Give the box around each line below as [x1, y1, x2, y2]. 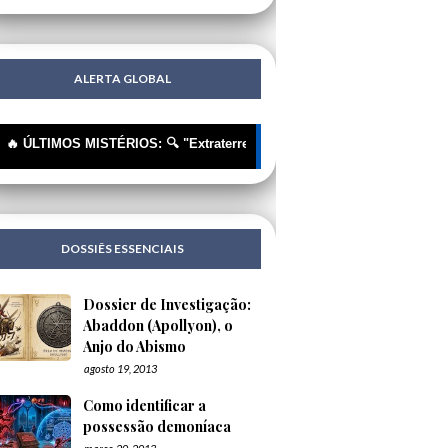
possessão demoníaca [83, 417, 232, 437]
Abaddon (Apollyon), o [83, 316, 234, 336]
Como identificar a [83, 396, 207, 416]
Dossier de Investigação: [83, 295, 252, 315]
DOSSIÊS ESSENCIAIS [61, 241, 185, 257]
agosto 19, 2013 [84, 362, 158, 376]
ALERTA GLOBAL [74, 71, 172, 87]
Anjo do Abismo [83, 337, 187, 357]
